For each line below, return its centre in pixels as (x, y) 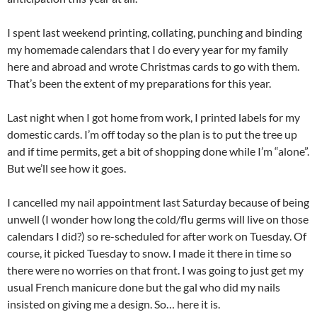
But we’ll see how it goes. (67, 168)
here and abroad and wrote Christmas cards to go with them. (153, 67)
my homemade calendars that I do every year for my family (148, 50)
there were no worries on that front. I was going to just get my (155, 270)
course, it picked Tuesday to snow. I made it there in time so (149, 253)
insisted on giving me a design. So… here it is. (114, 304)
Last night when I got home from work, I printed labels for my (154, 117)
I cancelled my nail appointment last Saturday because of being (158, 202)
